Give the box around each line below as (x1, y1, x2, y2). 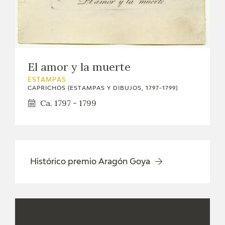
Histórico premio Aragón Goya (30, 158, 150, 166)
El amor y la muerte (28, 59, 131, 74)
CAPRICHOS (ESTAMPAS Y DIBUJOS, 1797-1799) (28, 85, 178, 91)
